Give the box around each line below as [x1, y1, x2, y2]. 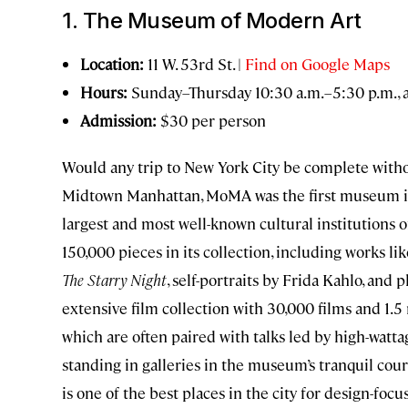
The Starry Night [62, 270, 167, 291]
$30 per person [157, 110, 266, 131]
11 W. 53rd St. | [144, 54, 245, 75]
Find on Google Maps [245, 54, 390, 75]
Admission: [80, 110, 157, 131]
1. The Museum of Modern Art [62, 7, 362, 35]
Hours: [80, 82, 127, 103]
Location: [80, 54, 144, 75]
